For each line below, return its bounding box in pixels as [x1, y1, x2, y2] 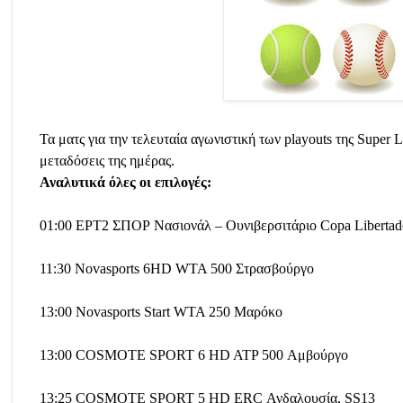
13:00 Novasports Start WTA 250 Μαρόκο [40, 303, 282, 319]
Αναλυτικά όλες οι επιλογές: [40, 174, 211, 190]
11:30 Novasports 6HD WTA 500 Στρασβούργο [40, 260, 314, 276]
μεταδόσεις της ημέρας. [40, 152, 175, 168]
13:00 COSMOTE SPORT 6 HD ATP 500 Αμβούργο [40, 346, 348, 363]
